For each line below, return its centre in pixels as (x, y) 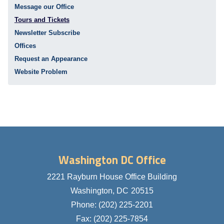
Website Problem (41, 72)
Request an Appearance (51, 59)
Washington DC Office (112, 160)
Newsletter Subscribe (47, 33)
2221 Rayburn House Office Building (112, 176)
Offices (25, 46)
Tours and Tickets (42, 20)
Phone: (85, 204)
